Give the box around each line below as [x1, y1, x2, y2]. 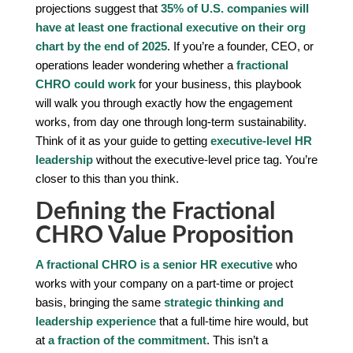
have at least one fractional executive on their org [35, 20, 306, 34]
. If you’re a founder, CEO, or [166, 39, 314, 53]
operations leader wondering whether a [35, 58, 236, 72]
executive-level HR [210, 133, 312, 147]
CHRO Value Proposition [35, 223, 294, 247]
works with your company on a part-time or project [35, 276, 293, 290]
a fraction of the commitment [47, 333, 206, 347]
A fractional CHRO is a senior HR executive [35, 257, 273, 271]
